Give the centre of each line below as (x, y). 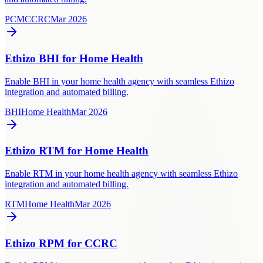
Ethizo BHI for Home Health (74, 58)
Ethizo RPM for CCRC (61, 243)
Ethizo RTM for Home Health (77, 151)
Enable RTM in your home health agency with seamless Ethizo (121, 173)
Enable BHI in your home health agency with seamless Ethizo (119, 81)
